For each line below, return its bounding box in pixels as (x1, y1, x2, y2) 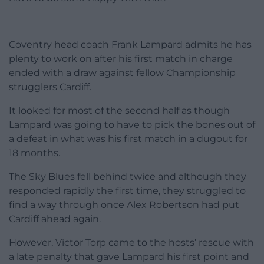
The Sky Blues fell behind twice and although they (9, 170, 246, 182)
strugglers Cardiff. (9, 81, 91, 93)
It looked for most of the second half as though (9, 104, 230, 116)
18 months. (9, 147, 60, 159)
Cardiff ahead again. (9, 213, 101, 225)
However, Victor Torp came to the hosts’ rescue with (9, 236, 254, 248)
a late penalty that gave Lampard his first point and (9, 250, 249, 262)
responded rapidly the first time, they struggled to (9, 184, 246, 196)
